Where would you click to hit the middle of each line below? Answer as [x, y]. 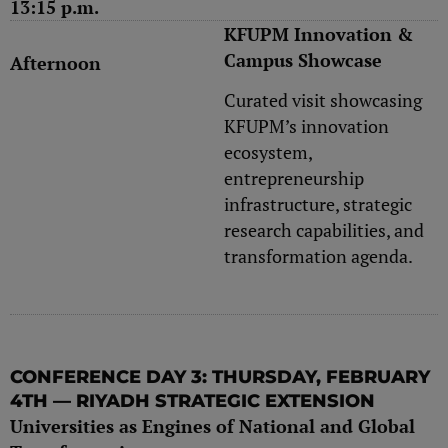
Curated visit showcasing [323, 100]
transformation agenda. [318, 256]
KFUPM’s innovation [306, 126]
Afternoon [55, 62]
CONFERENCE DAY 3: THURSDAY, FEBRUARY [220, 376]
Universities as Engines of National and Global [212, 425]
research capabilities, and [324, 230]
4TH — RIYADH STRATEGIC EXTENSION [192, 400]
